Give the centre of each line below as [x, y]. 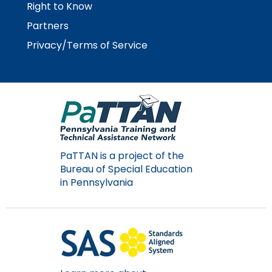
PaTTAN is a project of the [122, 155]
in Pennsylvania [97, 182]
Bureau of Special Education [126, 169]
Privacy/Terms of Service [87, 45]
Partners [48, 25]
